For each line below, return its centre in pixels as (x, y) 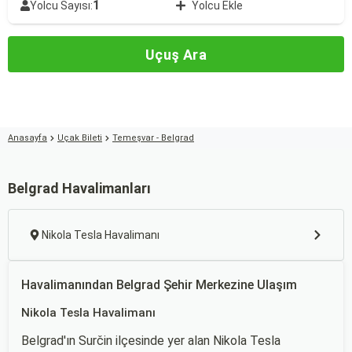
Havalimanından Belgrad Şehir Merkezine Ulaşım (159, 285)
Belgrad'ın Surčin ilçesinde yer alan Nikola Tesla (151, 341)
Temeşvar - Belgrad (153, 138)
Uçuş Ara (176, 54)
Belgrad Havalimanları (79, 188)
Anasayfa (27, 138)
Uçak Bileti (80, 138)
